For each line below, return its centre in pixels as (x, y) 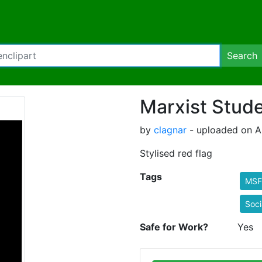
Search (242, 56)
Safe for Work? (174, 227)
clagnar (170, 130)
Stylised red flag (176, 153)
